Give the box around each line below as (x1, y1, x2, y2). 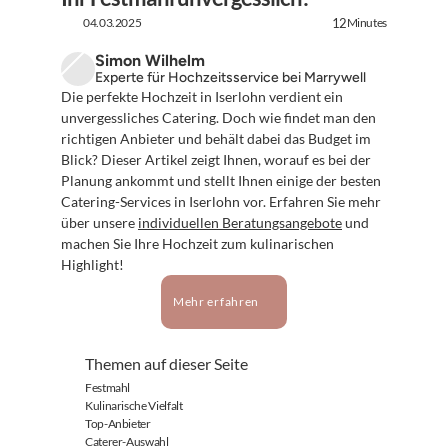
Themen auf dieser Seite (85, 354, 248, 373)
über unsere (61, 214, 138, 231)
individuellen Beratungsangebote (138, 214, 342, 231)
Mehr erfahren (172, 294, 260, 309)
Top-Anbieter (85, 416, 151, 431)
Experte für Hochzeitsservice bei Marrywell (95, 69, 366, 86)
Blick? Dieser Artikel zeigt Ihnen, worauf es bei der (61, 151, 371, 168)
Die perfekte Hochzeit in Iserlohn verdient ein (61, 88, 343, 105)
